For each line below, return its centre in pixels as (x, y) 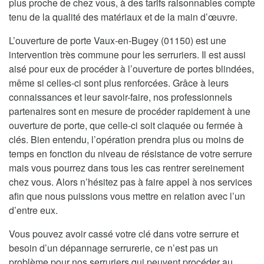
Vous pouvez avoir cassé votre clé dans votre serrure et (124, 233)
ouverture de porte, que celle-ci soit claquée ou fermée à (126, 125)
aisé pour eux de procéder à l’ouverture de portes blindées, (131, 68)
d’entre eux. (33, 210)
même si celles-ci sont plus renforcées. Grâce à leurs (119, 82)
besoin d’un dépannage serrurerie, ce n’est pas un (113, 247)
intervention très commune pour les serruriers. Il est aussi (127, 54)
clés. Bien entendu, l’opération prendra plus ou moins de (126, 139)
